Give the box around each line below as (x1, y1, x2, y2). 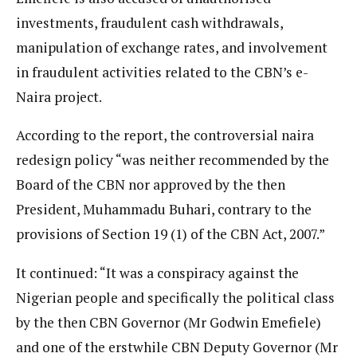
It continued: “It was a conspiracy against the (16, 263, 299, 282)
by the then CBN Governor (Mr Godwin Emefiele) (16, 312, 321, 331)
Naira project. (16, 87, 102, 106)
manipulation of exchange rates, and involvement (16, 37, 328, 57)
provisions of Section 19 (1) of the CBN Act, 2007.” (16, 225, 325, 244)
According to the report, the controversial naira (16, 126, 314, 145)
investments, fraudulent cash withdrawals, (16, 13, 283, 32)
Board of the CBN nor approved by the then (16, 175, 285, 194)
